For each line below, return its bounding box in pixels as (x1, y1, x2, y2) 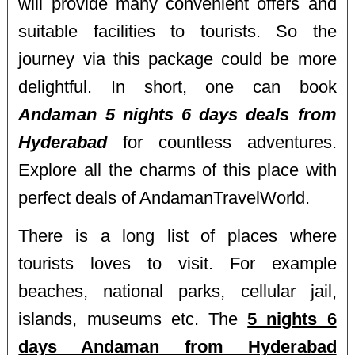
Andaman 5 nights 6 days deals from (18, 105, 337, 124)
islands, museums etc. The (18, 310, 248, 330)
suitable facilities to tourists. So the (18, 21, 337, 41)
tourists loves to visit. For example (18, 254, 337, 274)
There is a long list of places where (18, 227, 337, 246)
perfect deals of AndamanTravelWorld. (18, 188, 311, 208)
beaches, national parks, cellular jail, (18, 282, 337, 302)
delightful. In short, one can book (18, 77, 337, 97)
